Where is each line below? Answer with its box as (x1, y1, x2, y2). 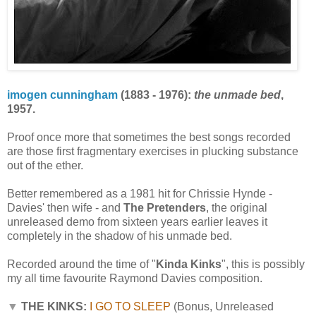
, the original (206, 201, 267, 214)
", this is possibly (221, 257, 305, 270)
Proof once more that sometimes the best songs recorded (7, 130, 291, 143)
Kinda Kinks (156, 257, 221, 270)
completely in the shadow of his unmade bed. (7, 229, 232, 242)
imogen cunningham (7, 88, 118, 101)
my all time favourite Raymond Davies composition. (7, 272, 262, 284)
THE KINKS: (21, 300, 87, 312)
